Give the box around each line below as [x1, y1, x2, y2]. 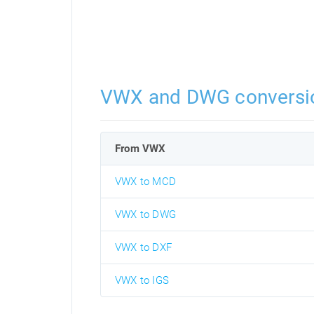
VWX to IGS [115, 274, 169, 287]
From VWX [115, 142, 166, 155]
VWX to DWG [115, 208, 176, 221]
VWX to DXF [115, 241, 172, 254]
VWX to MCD [115, 175, 176, 188]
